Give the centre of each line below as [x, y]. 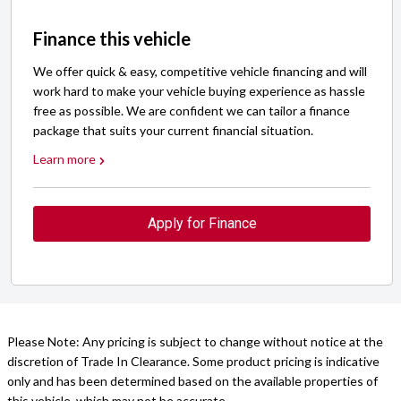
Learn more [64, 159]
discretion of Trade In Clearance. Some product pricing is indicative [193, 362]
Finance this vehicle [112, 39]
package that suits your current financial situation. [173, 131]
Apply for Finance [202, 224]
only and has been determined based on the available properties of [192, 381]
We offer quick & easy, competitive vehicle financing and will [200, 72]
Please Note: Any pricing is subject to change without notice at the [195, 342]
